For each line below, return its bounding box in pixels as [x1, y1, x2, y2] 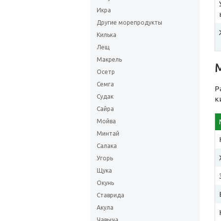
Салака [97, 143, 117, 149]
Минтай [97, 130, 119, 137]
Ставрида [97, 192, 124, 198]
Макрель [97, 56, 122, 63]
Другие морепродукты [97, 19, 162, 26]
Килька [97, 32, 116, 38]
